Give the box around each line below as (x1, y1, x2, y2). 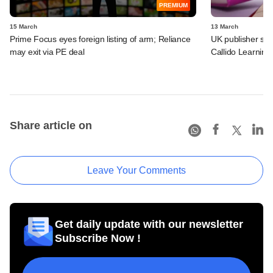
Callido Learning (211, 46, 271, 57)
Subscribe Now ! (55, 232, 141, 244)
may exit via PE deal (10, 46, 85, 57)
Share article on (10, 119, 92, 132)
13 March (211, 23, 238, 30)
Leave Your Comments (87, 165, 186, 175)
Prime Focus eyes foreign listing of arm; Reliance (10, 34, 191, 44)
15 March (10, 23, 37, 30)
